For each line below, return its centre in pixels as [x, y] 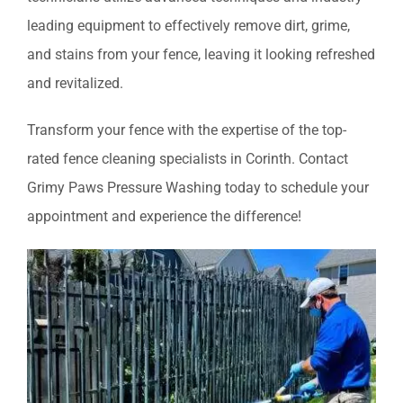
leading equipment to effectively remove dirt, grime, [188, 26]
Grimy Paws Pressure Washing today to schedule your [198, 188]
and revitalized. [75, 84]
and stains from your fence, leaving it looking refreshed [201, 55]
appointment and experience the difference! [164, 217]
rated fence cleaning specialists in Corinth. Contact [188, 159]
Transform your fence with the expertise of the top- [187, 130]
